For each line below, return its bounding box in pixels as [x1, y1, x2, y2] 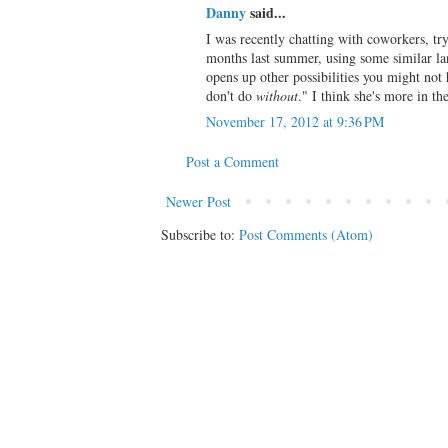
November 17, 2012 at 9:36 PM [206, 111, 384, 131]
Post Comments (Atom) [239, 224, 373, 244]
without [256, 85, 298, 105]
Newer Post [166, 191, 231, 211]
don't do [206, 85, 256, 105]
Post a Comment [186, 151, 279, 171]
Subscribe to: [161, 224, 239, 244]
